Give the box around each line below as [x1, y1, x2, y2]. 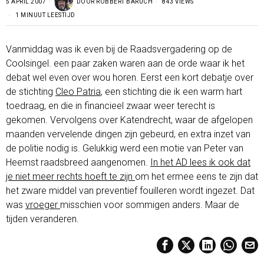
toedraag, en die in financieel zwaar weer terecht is [6, 100, 215, 111]
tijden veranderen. [6, 213, 79, 225]
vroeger [25, 199, 60, 210]
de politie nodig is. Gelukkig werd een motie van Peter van [6, 142, 243, 154]
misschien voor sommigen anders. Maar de [60, 199, 239, 210]
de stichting [6, 85, 55, 97]
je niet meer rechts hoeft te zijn [6, 170, 135, 182]
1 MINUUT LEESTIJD [14, 11, 75, 18]
